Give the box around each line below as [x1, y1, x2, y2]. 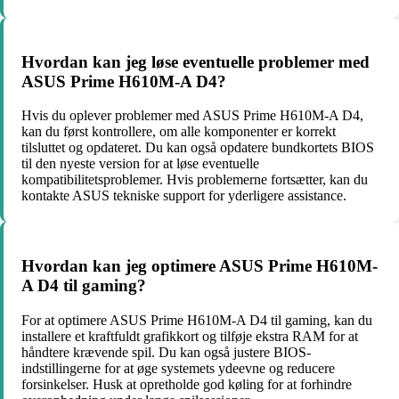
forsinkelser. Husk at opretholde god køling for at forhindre [21, 376, 352, 392]
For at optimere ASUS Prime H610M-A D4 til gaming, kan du [21, 312, 372, 328]
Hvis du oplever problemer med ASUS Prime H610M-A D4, [21, 108, 363, 124]
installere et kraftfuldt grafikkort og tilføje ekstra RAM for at [21, 328, 358, 344]
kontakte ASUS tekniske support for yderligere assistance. [21, 188, 346, 204]
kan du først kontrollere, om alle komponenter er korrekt [21, 124, 336, 140]
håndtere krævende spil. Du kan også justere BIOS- [21, 344, 311, 360]
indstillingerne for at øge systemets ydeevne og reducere [21, 360, 335, 376]
